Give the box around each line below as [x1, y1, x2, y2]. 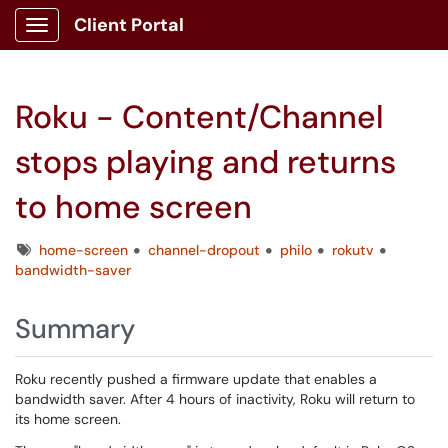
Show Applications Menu [36, 32, 195, 50]
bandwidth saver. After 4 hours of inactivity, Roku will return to [15, 390, 415, 408]
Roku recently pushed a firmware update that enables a [15, 370, 377, 388]
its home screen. [15, 410, 125, 428]
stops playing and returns [15, 141, 396, 183]
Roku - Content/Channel [15, 96, 384, 138]
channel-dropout [148, 241, 260, 259]
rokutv [332, 241, 374, 259]
